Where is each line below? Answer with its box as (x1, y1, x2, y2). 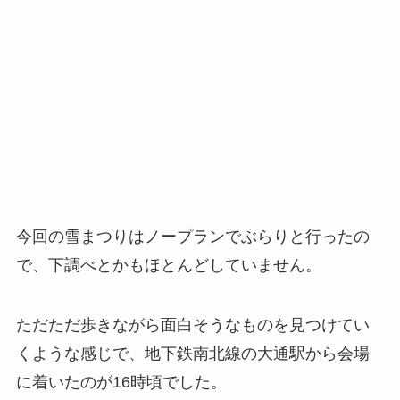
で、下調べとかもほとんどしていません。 (15, 255, 321, 274)
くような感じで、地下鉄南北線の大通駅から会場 (15, 345, 370, 363)
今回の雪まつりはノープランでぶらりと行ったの (15, 227, 370, 246)
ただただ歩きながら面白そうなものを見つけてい (15, 316, 370, 335)
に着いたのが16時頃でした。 (15, 373, 227, 392)
